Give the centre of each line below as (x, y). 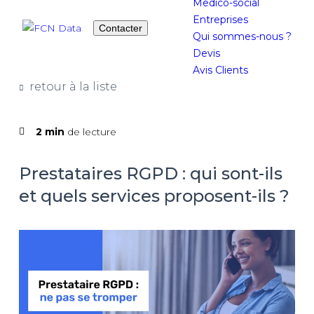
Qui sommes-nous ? (242, 36)
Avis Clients (220, 70)
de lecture (90, 132)
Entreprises (220, 20)
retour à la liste (73, 87)
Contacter (120, 28)
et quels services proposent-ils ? (154, 196)
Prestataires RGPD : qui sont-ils (150, 173)
